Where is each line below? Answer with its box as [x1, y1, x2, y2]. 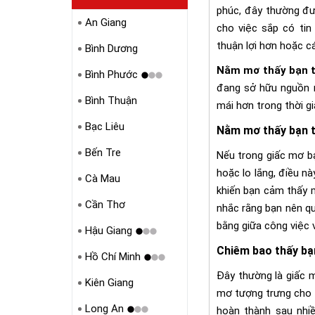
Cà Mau [84, 172, 120, 185]
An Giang [84, 16, 127, 29]
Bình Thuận [84, 94, 137, 107]
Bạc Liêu [84, 120, 124, 133]
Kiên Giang [84, 276, 134, 289]
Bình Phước [84, 68, 138, 81]
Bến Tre [84, 146, 121, 159]
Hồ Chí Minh [84, 250, 141, 263]
